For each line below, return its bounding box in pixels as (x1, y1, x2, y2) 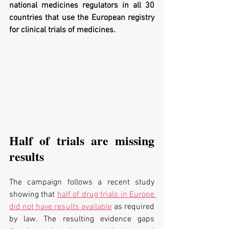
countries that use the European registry (9, 13, 154, 23)
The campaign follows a (9, 177, 107, 188)
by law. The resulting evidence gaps (9, 214, 154, 225)
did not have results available (9, 202, 112, 213)
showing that (9, 190, 57, 200)
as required (111, 202, 155, 213)
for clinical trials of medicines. (9, 25, 116, 35)
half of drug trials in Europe (57, 190, 155, 200)
